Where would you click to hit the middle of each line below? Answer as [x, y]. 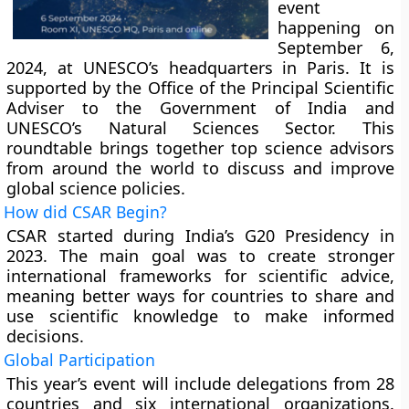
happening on [336, 27]
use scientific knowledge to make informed [200, 316]
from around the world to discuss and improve [200, 168]
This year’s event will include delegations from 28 [200, 383]
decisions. [46, 336]
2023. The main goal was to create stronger [200, 256]
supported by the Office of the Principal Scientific [200, 88]
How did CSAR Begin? [86, 212]
